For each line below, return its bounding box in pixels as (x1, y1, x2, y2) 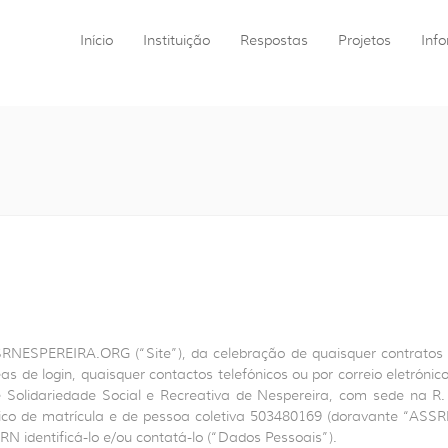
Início (80, 31, 113, 49)
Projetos (338, 31, 391, 49)
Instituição (143, 31, 210, 49)
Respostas (240, 31, 308, 49)
